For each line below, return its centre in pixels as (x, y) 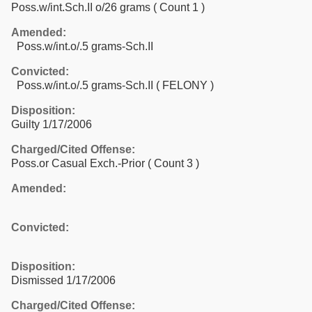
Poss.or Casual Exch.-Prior (79, 163)
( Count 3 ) (173, 163)
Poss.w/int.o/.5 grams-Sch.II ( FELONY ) (112, 85)
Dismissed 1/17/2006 (63, 280)
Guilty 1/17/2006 (52, 124)
